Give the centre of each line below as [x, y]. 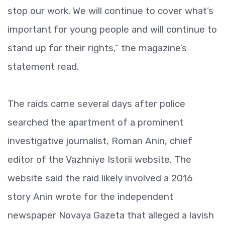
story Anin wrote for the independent [90, 197]
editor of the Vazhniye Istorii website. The [99, 159]
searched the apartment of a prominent [95, 122]
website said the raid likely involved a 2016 [100, 178]
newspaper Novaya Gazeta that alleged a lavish [111, 215]
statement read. [43, 67]
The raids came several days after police [96, 104]
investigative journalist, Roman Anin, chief [100, 141]
